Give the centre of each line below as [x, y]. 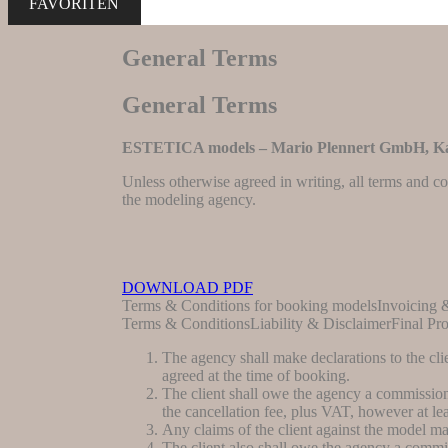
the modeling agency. [189, 199]
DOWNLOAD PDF [187, 287]
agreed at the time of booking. [256, 375]
